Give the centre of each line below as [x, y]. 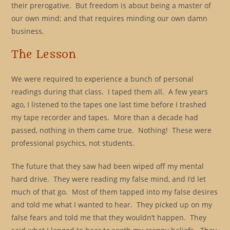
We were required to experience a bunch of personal [103, 79]
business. [28, 31]
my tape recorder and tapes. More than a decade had [105, 117]
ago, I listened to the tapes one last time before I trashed [109, 104]
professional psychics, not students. [73, 143]
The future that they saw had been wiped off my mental [108, 166]
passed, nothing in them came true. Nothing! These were [112, 130]
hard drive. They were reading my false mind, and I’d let [109, 179]
